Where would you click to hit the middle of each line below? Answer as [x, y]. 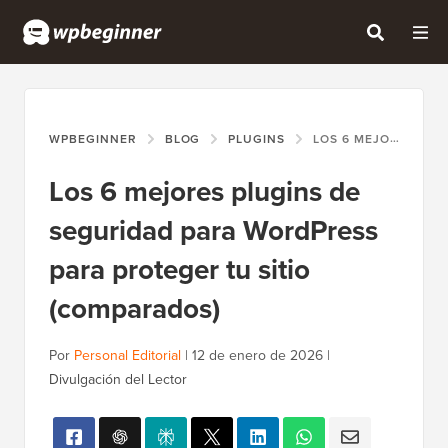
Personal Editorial [127, 356]
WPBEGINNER [93, 139]
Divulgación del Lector [118, 380]
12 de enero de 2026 [257, 356]
